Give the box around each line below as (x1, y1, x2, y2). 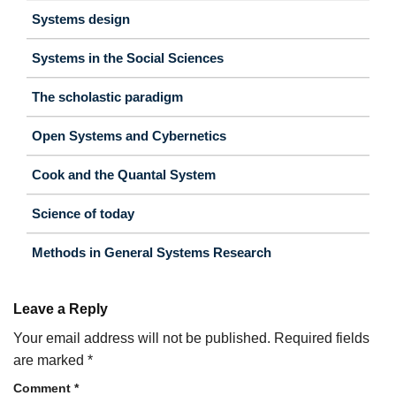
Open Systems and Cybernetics (32, 127, 226, 143)
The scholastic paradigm (32, 88, 183, 104)
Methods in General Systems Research (32, 244, 271, 260)
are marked (13, 352, 88, 368)
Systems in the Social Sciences (32, 49, 224, 65)
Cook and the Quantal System (32, 166, 216, 182)
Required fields (274, 330, 369, 346)
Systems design (32, 11, 130, 27)
